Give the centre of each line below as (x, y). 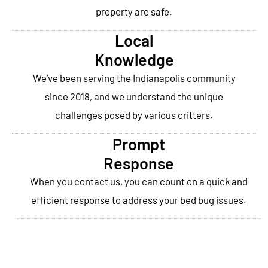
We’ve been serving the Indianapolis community (134, 78)
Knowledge (134, 60)
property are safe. (134, 12)
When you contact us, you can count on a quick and (138, 182)
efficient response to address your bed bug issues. (138, 200)
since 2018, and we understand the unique (134, 97)
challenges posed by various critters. (134, 115)
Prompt (138, 144)
